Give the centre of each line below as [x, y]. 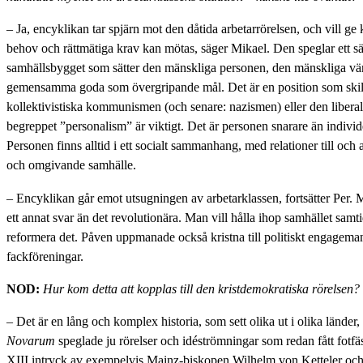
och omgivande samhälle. [71, 166]
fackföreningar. [45, 256]
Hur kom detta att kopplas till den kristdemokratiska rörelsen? [201, 289]
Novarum [31, 342]
